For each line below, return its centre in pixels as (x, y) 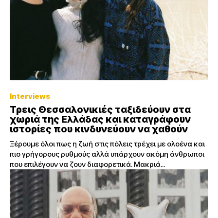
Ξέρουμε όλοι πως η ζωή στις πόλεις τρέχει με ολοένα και (107, 144)
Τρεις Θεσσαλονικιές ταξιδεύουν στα (100, 109)
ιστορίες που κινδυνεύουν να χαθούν (99, 129)
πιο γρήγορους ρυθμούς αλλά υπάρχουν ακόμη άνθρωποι (107, 154)
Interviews (30, 96)
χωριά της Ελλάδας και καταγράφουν (100, 119)
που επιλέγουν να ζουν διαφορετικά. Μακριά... (87, 164)
